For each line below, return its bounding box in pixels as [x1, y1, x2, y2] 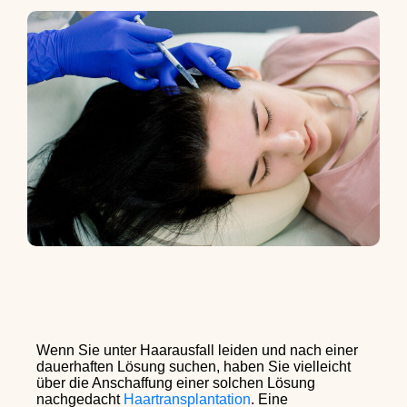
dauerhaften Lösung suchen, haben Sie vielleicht [36, 358, 351, 374]
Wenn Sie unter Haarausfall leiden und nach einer [36, 342, 358, 358]
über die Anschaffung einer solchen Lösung [36, 374, 315, 391]
